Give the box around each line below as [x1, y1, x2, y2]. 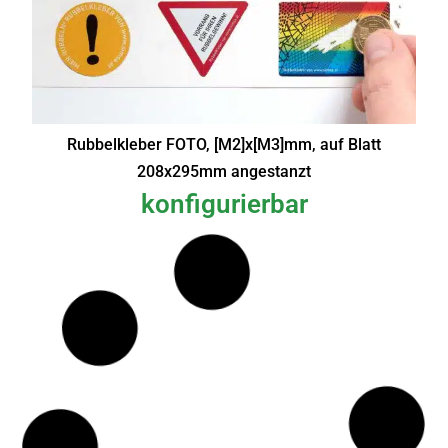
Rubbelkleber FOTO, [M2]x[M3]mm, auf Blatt [67, 135, 381, 155]
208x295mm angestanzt [137, 162, 311, 182]
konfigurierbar [140, 188, 308, 219]
